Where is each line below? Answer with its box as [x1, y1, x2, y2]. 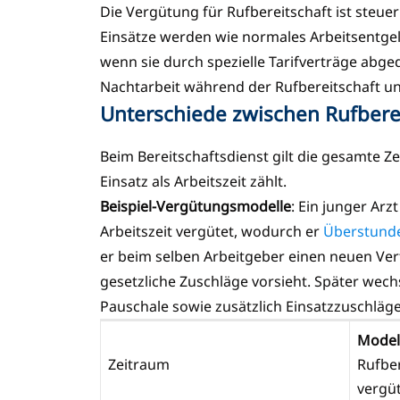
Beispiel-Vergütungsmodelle [100, 196, 291, 216]
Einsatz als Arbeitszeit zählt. [100, 171, 287, 191]
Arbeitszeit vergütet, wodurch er [100, 221, 323, 241]
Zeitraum [108, 354, 170, 374]
